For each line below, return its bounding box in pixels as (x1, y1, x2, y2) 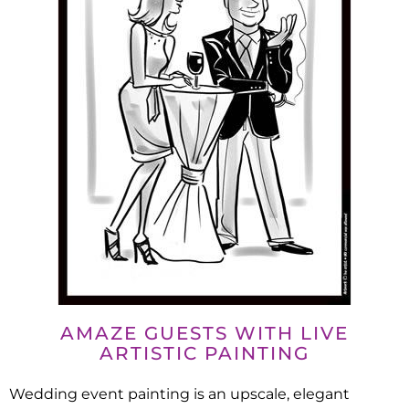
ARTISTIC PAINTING (100, 342, 309, 365)
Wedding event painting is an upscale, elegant (9, 385, 350, 404)
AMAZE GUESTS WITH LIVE (60, 322, 349, 345)
